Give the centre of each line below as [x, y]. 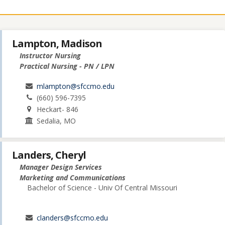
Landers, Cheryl [49, 155]
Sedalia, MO [57, 121]
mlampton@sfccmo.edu [76, 86]
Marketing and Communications [73, 178]
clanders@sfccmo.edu [73, 218]
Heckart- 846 [58, 109]
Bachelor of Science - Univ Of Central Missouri [102, 188]
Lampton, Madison [57, 44]
